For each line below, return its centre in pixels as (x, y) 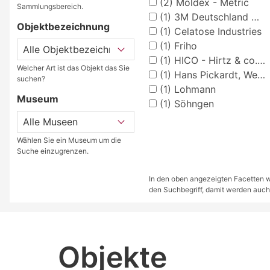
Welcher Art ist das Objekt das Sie (73, 67)
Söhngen (192, 103)
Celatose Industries (216, 31)
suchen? (31, 78)
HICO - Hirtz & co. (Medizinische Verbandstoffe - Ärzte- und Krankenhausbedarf (214, 60)
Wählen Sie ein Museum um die (69, 140)
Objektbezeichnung (63, 26)
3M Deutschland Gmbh (211, 17)
